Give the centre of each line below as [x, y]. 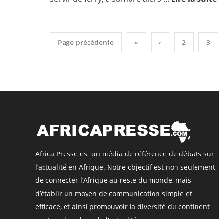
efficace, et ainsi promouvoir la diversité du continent [122, 206]
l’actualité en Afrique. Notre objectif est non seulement [125, 167]
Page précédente [86, 42]
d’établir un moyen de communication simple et [114, 193]
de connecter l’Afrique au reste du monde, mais [113, 180]
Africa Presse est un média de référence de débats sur [125, 153]
